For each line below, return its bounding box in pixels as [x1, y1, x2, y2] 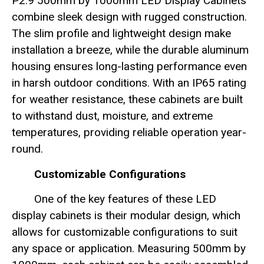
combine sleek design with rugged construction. [12, 10, 247, 24]
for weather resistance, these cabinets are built [12, 93, 243, 107]
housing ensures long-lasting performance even [12, 60, 247, 74]
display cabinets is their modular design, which [12, 209, 240, 223]
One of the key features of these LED [34, 192, 216, 206]
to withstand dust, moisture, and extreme [12, 109, 213, 123]
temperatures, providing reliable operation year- [12, 126, 246, 140]
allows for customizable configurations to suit [12, 225, 237, 239]
